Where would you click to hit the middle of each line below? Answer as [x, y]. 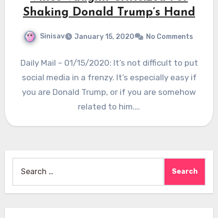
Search [24, 163]
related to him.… [109, 106]
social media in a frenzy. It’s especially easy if [109, 77]
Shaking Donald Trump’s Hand [109, 13]
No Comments [169, 36]
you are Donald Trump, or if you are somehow [109, 92]
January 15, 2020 [104, 36]
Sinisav [52, 36]
